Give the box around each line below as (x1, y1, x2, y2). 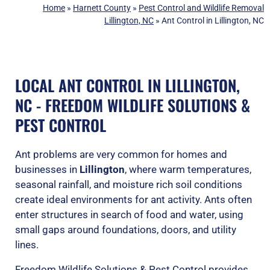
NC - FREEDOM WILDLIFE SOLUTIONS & (15, 93, 250, 118)
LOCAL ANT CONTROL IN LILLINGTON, (15, 74, 240, 98)
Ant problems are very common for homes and (15, 148, 227, 161)
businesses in (15, 163, 80, 176)
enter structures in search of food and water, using (15, 209, 243, 221)
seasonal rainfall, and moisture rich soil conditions (15, 178, 242, 191)
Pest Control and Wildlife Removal (139, 3, 264, 14)
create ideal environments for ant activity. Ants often (15, 193, 252, 206)
